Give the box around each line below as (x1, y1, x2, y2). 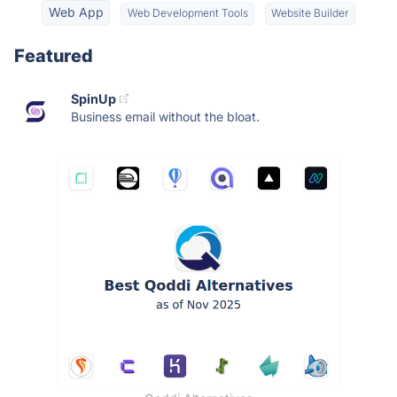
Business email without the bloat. (71, 108, 260, 124)
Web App (48, 4, 104, 20)
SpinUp (71, 90, 116, 106)
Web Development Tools (127, 6, 248, 20)
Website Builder (271, 6, 349, 20)
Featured (14, 44, 93, 66)
